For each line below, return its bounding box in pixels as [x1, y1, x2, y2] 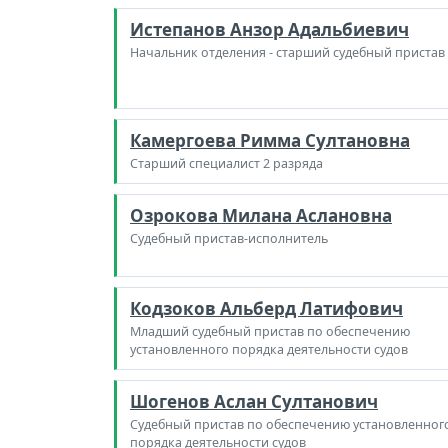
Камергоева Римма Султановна [130, 129, 410, 152]
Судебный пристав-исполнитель [130, 230, 328, 247]
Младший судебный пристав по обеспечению [130, 323, 410, 340]
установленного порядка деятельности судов [130, 341, 408, 358]
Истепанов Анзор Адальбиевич [130, 18, 409, 41]
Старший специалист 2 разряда [130, 155, 323, 172]
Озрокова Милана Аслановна [130, 204, 392, 227]
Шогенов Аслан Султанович [130, 390, 378, 413]
